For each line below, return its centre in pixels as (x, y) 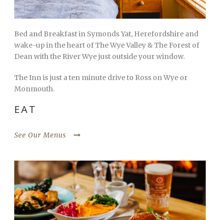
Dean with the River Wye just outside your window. (99, 56)
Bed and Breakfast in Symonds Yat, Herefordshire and (106, 34)
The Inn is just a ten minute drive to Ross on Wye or (101, 77)
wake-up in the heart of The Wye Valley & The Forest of (107, 45)
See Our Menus (40, 135)
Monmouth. (34, 89)
